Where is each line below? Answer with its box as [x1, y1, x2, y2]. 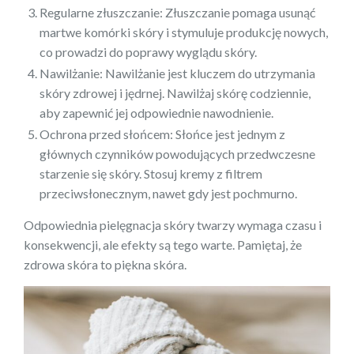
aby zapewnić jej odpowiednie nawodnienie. [40, 105, 273, 121]
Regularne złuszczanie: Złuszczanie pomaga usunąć [40, 5, 315, 21]
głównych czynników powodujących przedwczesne [40, 146, 315, 162]
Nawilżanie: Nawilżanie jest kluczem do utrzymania [40, 66, 315, 81]
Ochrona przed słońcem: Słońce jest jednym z [40, 126, 285, 142]
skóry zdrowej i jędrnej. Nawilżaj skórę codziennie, [40, 85, 311, 101]
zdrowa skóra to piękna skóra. [24, 257, 186, 273]
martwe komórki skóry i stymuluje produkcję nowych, [40, 24, 328, 40]
